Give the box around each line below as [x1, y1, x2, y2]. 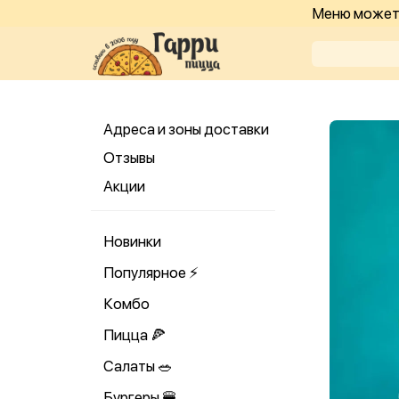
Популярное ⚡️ [103, 264, 199, 281]
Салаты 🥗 [103, 357, 173, 375]
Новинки [103, 232, 161, 250]
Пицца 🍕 [103, 326, 166, 344]
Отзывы [103, 149, 155, 167]
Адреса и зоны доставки [103, 120, 269, 138]
